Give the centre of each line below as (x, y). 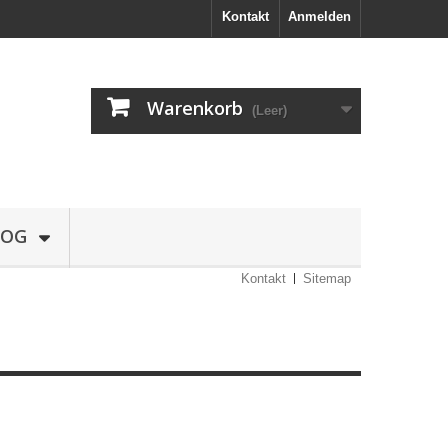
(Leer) (269, 110)
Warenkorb (195, 108)
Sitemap (327, 278)
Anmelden (319, 16)
